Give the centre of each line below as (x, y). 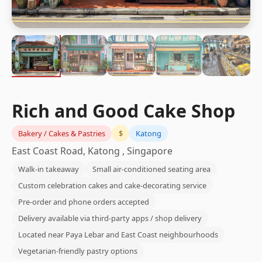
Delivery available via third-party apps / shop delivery (110, 218)
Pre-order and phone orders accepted (84, 202)
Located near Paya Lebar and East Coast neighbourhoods (118, 235)
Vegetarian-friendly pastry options (78, 251)
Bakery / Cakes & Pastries (62, 133)
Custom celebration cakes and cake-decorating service (113, 185)
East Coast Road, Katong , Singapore (92, 151)
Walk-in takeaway (49, 169)
